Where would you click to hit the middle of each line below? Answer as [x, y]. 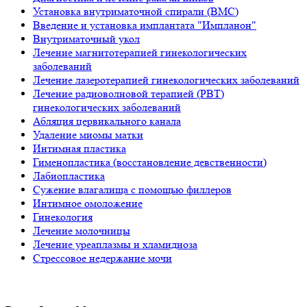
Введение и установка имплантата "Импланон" [145, 25]
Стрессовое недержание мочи [102, 258]
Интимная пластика [79, 149]
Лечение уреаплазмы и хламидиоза [115, 245]
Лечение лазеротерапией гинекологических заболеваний [166, 80]
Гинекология [63, 217]
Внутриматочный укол [86, 39]
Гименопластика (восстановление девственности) [150, 162]
